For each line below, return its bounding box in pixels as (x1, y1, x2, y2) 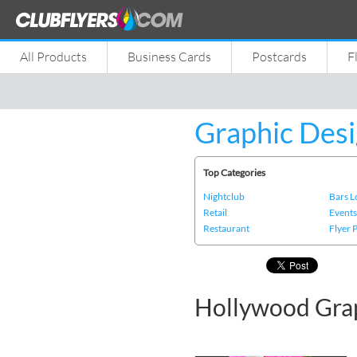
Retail (203, 206, 227, 218)
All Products (20, 49, 87, 65)
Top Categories (203, 167, 265, 178)
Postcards (252, 49, 307, 65)
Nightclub (203, 190, 245, 202)
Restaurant (203, 222, 249, 234)
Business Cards (127, 49, 211, 65)
